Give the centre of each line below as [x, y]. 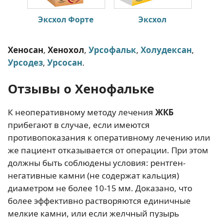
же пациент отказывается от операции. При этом [108, 150]
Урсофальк [112, 50]
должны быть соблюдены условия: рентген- [97, 163]
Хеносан [26, 50]
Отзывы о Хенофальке [81, 89]
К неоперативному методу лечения [82, 112]
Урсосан [65, 63]
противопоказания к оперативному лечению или [109, 138]
